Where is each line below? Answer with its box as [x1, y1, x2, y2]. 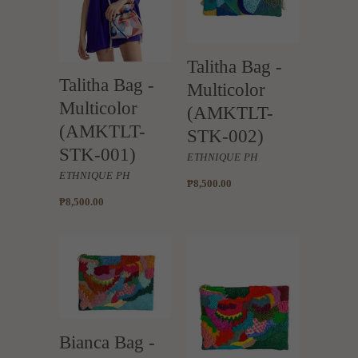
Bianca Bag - [59, 331, 155, 352]
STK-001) [59, 144, 136, 165]
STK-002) [187, 125, 264, 147]
